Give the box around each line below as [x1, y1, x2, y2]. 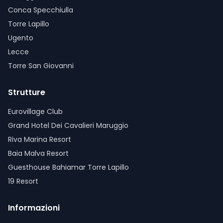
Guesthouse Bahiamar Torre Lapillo [8, 162, 129, 172]
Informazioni [8, 202, 60, 214]
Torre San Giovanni [8, 61, 74, 71]
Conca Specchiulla [8, 5, 73, 15]
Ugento [8, 33, 33, 43]
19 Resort [8, 176, 38, 186]
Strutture [8, 87, 45, 98]
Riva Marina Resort [8, 134, 71, 144]
